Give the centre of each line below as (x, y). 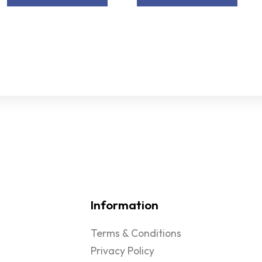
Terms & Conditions (136, 233)
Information (125, 205)
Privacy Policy (123, 251)
